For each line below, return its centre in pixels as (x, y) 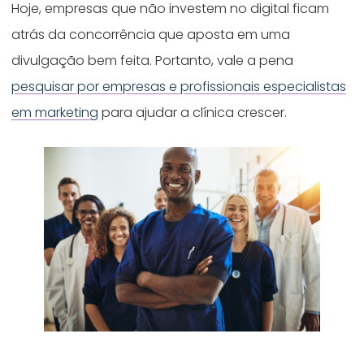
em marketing (55, 113)
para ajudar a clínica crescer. (195, 113)
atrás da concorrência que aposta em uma (151, 35)
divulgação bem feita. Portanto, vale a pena (153, 61)
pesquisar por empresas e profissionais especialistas (179, 87)
